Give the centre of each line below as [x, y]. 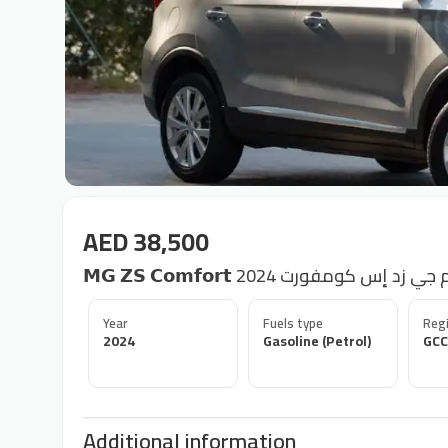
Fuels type [293, 323]
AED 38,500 [146, 241]
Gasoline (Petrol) [317, 341]
